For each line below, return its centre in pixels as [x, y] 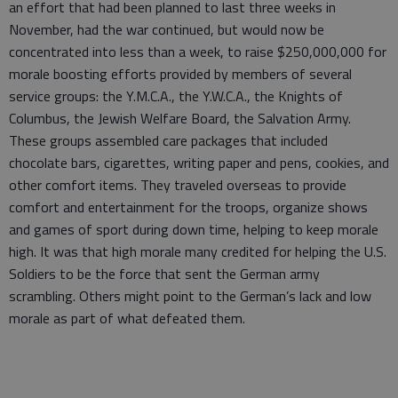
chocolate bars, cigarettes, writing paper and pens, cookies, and [199, 163]
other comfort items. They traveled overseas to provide [178, 185]
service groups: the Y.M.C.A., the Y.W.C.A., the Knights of [176, 96]
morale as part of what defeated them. [129, 318]
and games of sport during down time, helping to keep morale [194, 230]
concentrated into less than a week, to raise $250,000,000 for [198, 52]
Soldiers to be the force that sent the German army [164, 274]
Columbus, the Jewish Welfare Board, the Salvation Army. [180, 119]
